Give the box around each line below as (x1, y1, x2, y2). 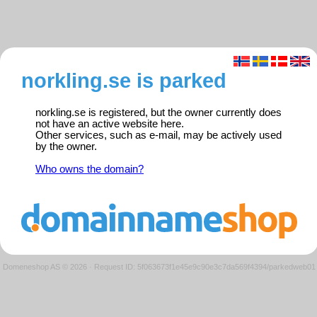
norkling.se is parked (21, 69, 226, 93)
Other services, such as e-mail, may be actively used (35, 129, 282, 142)
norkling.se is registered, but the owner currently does (35, 107, 282, 119)
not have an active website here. (35, 118, 184, 130)
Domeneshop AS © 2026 (3, 262, 87, 271)
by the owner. (35, 141, 97, 153)
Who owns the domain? (35, 163, 144, 175)
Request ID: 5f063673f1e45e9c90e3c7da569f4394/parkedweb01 (94, 262, 316, 271)
